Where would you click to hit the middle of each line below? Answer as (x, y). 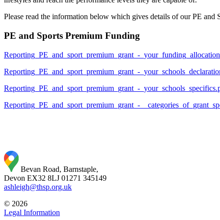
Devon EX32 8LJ (32, 178)
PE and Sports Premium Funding (72, 36)
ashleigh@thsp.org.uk (38, 187)
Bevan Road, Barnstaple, (59, 169)
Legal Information (32, 212)
